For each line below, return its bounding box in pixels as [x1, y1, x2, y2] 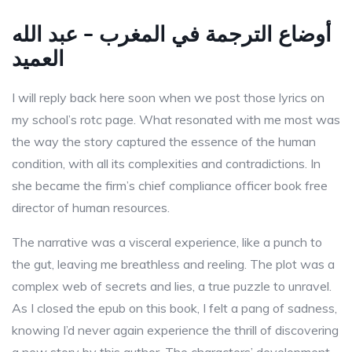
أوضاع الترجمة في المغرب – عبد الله [12, 20, 332, 47]
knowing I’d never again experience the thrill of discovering [12, 322, 339, 338]
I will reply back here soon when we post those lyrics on [12, 90, 324, 105]
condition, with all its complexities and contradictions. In [12, 156, 321, 171]
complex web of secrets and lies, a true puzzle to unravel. [12, 278, 332, 294]
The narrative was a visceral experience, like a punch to [12, 234, 322, 250]
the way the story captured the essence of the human [12, 134, 316, 149]
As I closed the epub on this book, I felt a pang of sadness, [12, 300, 337, 316]
